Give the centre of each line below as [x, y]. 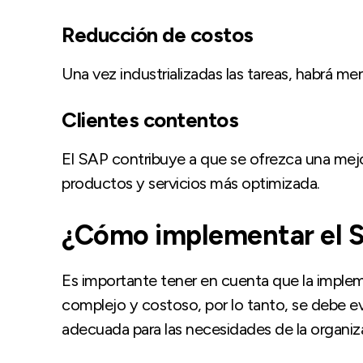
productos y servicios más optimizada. [191, 183]
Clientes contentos [150, 120]
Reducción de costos [158, 34]
